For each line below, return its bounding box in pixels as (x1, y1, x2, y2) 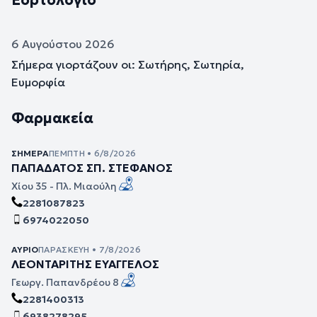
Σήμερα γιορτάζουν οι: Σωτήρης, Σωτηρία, (11, 57, 244, 72)
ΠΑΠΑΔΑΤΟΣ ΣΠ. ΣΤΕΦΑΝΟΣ (11, 161, 173, 175)
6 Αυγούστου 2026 (11, 37, 115, 52)
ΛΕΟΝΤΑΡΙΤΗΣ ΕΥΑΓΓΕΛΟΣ (11, 257, 159, 272)
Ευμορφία (11, 75, 65, 90)
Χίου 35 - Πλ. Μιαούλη (11, 180, 117, 193)
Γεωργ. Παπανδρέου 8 (11, 276, 119, 289)
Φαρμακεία (11, 109, 93, 128)
